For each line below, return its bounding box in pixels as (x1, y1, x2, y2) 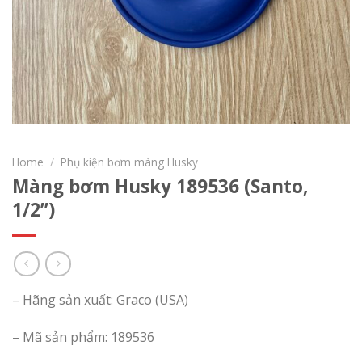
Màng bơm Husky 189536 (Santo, (12, 173, 308, 199)
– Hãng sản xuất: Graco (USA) (12, 290, 188, 309)
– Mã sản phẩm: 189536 (12, 327, 154, 346)
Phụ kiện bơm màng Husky (61, 154, 199, 170)
